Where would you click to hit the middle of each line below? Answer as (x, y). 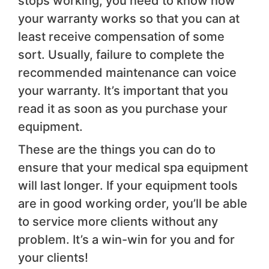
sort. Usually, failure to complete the (121, 55)
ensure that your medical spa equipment (133, 168)
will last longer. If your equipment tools (128, 186)
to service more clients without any (118, 222)
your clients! (53, 258)
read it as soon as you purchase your (123, 109)
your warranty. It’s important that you (123, 91)
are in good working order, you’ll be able (133, 204)
